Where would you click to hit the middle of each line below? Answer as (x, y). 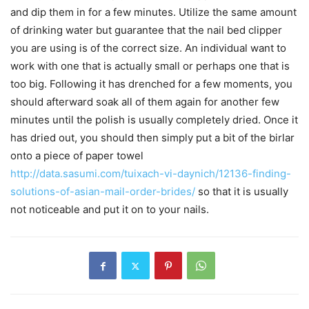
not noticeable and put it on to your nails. (110, 209)
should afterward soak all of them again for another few (145, 102)
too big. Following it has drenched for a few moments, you (151, 84)
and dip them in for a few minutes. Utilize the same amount (153, 12)
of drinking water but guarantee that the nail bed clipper (146, 30)
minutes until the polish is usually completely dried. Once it (154, 120)
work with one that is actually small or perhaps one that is (150, 66)
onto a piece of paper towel (77, 156)
